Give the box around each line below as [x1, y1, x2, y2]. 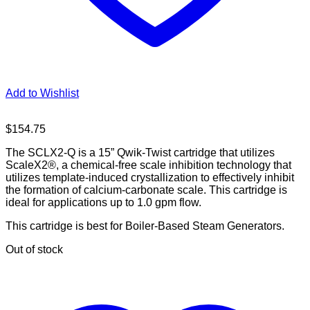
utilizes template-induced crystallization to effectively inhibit [6, 171, 294, 183]
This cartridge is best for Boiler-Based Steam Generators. [6, 219, 284, 232]
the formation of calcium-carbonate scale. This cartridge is [6, 183, 287, 196]
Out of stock [6, 243, 63, 255]
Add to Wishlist [6, 86, 79, 99]
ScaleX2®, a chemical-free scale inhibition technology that [6, 158, 291, 171]
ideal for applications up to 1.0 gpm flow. [6, 196, 201, 208]
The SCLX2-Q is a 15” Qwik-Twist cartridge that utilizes [6, 146, 275, 158]
